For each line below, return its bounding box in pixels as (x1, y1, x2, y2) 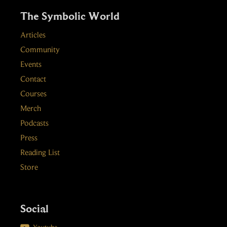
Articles (20, 31, 46, 40)
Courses (20, 90, 47, 98)
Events (20, 61, 42, 69)
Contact (20, 75, 46, 84)
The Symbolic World (20, 9, 120, 22)
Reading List (20, 149, 60, 157)
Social (20, 202, 49, 215)
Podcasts (20, 120, 49, 128)
